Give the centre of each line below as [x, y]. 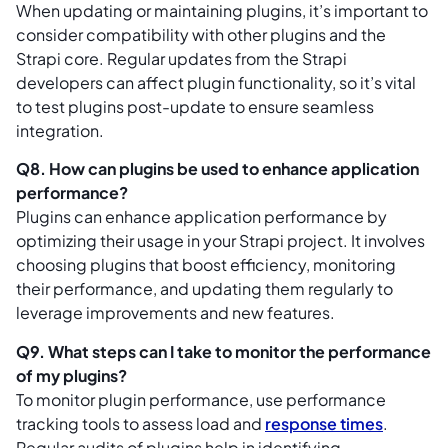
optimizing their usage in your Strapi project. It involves [220, 241]
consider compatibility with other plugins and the [201, 34]
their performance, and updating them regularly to [204, 289]
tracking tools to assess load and [140, 423]
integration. [60, 130]
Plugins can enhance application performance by [201, 217]
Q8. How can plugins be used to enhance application [217, 169]
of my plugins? [71, 375]
